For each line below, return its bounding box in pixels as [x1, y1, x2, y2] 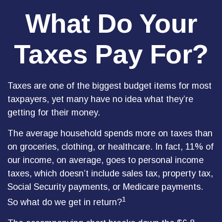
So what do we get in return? [7, 197, 122, 207]
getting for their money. [7, 108, 100, 117]
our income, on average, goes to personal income [7, 155, 204, 165]
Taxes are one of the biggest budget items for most [7, 81, 212, 91]
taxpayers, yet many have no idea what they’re [7, 94, 193, 104]
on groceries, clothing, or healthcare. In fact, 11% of [7, 142, 214, 152]
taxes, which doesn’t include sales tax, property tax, [7, 168, 213, 178]
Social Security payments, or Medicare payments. [7, 182, 203, 192]
